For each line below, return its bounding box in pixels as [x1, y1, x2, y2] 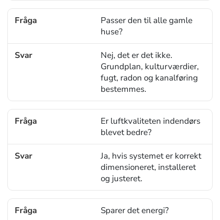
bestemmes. [100, 83, 146, 95]
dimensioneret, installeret [100, 161, 196, 173]
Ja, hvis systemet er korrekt [100, 150, 201, 162]
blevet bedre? [100, 126, 152, 138]
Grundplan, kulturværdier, [100, 60, 199, 72]
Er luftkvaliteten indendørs [100, 115, 200, 127]
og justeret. [100, 172, 142, 184]
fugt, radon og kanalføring [100, 72, 198, 83]
